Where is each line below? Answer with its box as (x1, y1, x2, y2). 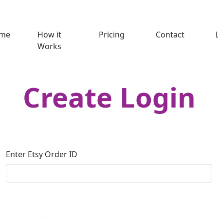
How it (37, 29, 61, 40)
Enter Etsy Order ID (6, 149, 77, 160)
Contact (155, 29, 184, 40)
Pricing (98, 29, 125, 40)
